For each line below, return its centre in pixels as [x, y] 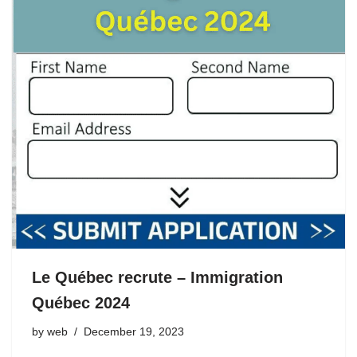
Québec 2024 [81, 302]
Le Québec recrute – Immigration [157, 277]
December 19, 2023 [134, 331]
